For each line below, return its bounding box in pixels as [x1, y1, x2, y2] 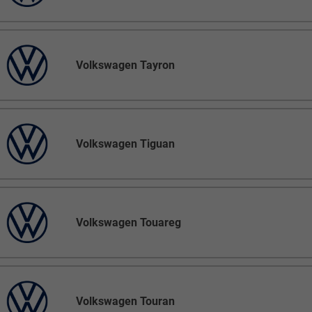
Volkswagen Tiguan [76, 137, 175, 151]
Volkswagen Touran [76, 295, 175, 309]
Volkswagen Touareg [76, 216, 182, 230]
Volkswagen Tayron [76, 58, 175, 72]
